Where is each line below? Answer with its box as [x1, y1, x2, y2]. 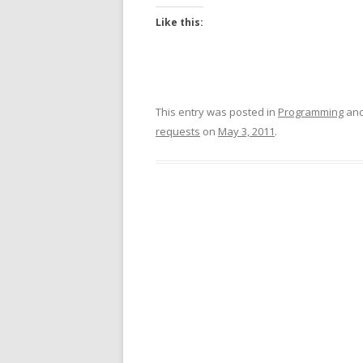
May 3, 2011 [218, 124, 275, 139]
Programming [278, 105, 344, 119]
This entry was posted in [156, 105, 278, 119]
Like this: [156, 15, 203, 29]
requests [156, 124, 200, 139]
